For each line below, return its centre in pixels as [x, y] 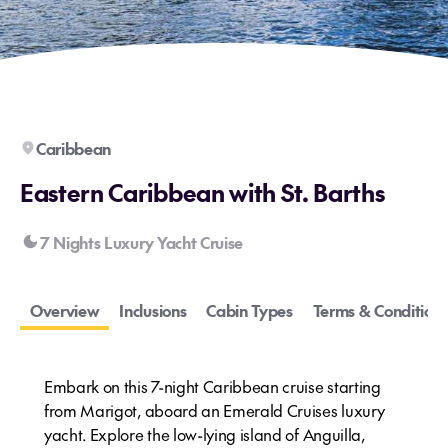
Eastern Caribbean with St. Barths [202, 192]
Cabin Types [249, 310]
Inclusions [153, 310]
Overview [65, 310]
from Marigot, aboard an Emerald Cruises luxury [214, 410]
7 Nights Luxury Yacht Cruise [142, 242]
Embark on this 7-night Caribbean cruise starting [212, 386]
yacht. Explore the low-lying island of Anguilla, [204, 434]
